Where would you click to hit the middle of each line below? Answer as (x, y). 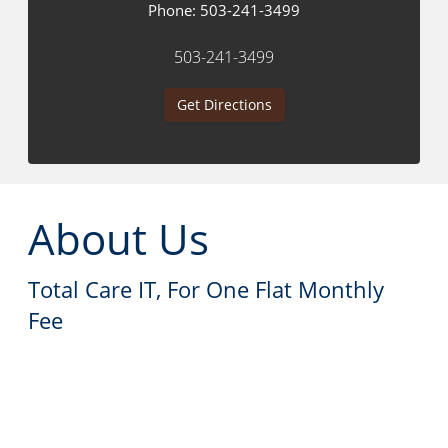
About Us (118, 238)
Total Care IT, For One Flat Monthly (206, 288)
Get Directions (224, 105)
